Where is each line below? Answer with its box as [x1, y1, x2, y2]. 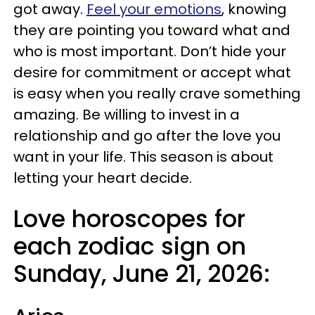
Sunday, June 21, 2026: [13, 257, 270, 290]
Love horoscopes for [13, 202, 245, 236]
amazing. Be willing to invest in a [13, 105, 240, 124]
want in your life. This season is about [13, 147, 274, 167]
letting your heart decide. [13, 168, 192, 188]
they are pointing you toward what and [13, 20, 290, 40]
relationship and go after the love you [13, 126, 281, 146]
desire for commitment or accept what [13, 63, 291, 82]
